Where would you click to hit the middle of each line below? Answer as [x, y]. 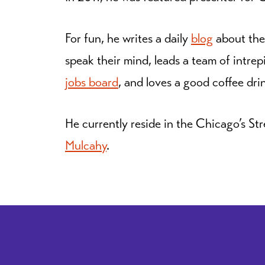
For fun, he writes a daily [128, 38]
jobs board [92, 82]
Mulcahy [86, 145]
